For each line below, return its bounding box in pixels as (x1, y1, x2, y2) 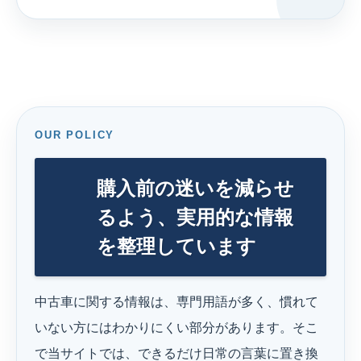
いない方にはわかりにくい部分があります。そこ (35, 320, 318, 334)
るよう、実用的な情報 (96, 205, 293, 228)
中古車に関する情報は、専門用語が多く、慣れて (35, 294, 318, 309)
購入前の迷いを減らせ (96, 176, 294, 199)
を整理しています (96, 234, 256, 257)
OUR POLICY (35, 129, 115, 142)
